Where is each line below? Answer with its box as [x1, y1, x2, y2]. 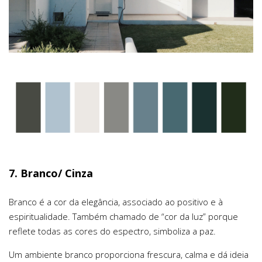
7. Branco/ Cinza [9, 166, 93, 180]
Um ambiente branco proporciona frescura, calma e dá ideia [9, 248, 249, 260]
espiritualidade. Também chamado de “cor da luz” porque [9, 210, 238, 222]
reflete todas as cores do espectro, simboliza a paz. [9, 225, 216, 237]
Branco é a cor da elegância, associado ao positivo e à [9, 195, 223, 208]
